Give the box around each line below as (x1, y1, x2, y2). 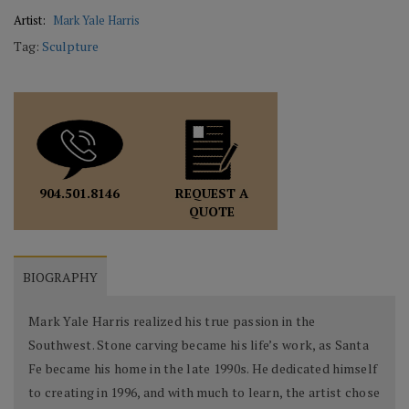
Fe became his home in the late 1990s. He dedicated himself (28, 359, 378, 377)
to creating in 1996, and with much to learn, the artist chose (28, 383, 381, 401)
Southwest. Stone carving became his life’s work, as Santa (28, 335, 369, 353)
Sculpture (42, 37, 99, 55)
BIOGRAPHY (23, 267, 98, 286)
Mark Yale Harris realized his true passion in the (28, 311, 316, 330)
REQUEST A (174, 184, 248, 202)
